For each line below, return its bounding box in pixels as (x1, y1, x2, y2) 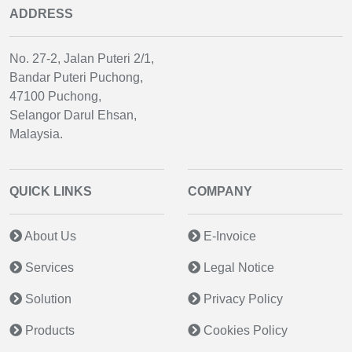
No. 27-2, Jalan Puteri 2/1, (9, 51, 154, 65)
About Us (22, 229, 76, 243)
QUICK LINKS (9, 184, 92, 198)
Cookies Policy (200, 323, 288, 337)
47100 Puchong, (9, 89, 101, 103)
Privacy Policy (200, 291, 283, 306)
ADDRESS (9, 6, 73, 20)
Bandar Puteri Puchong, (9, 70, 143, 84)
